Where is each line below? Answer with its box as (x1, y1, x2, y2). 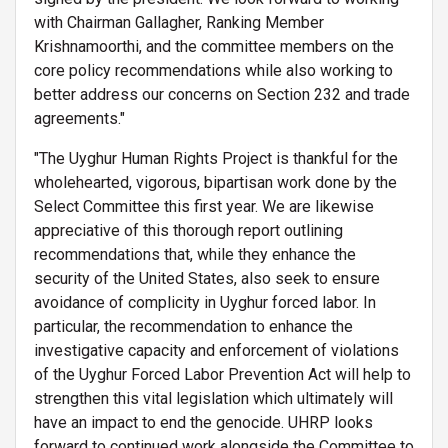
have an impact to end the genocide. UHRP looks (34, 412, 373, 432)
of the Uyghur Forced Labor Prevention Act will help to (34, 364, 411, 384)
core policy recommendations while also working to (34, 60, 393, 80)
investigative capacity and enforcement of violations (34, 340, 399, 360)
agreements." (34, 108, 129, 128)
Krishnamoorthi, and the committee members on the (34, 36, 394, 56)
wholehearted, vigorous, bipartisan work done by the (34, 172, 397, 192)
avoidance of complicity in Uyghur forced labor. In (34, 292, 376, 312)
